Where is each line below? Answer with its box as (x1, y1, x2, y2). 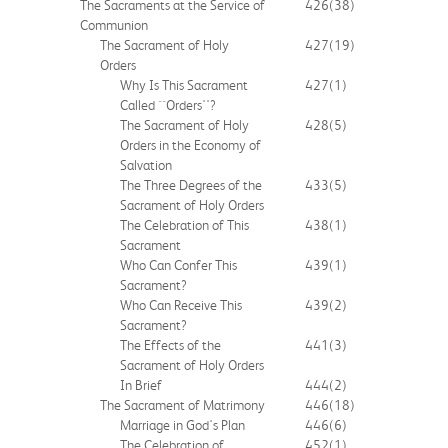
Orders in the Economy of (120, 136, 261, 153)
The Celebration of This (120, 216, 249, 233)
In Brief (120, 376, 162, 393)
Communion (80, 16, 148, 33)
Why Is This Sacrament (120, 76, 248, 93)
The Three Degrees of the (120, 176, 262, 193)
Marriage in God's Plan (120, 416, 245, 433)
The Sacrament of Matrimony (100, 396, 265, 413)
